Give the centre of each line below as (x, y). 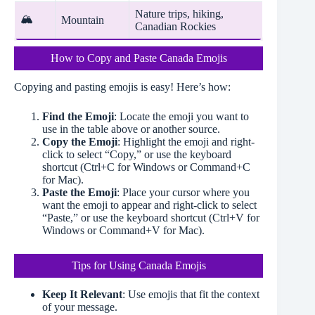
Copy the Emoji (80, 141)
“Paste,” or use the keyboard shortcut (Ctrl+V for (151, 217)
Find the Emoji (78, 116)
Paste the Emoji (79, 192)
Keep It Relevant (82, 294)
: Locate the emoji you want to (181, 116)
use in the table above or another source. (131, 129)
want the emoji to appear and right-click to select (149, 205)
